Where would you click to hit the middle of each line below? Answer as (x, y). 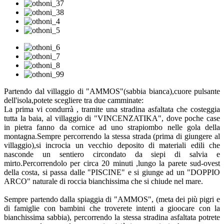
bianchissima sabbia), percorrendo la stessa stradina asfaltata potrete (112, 217)
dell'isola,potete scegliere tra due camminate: (74, 100)
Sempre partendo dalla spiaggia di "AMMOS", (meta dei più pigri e (112, 199)
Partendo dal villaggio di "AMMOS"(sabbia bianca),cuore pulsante (112, 91)
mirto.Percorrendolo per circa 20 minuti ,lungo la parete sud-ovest (112, 163)
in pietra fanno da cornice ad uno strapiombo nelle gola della (112, 127)
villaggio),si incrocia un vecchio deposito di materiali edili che (112, 145)
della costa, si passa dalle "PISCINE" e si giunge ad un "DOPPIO (112, 172)
